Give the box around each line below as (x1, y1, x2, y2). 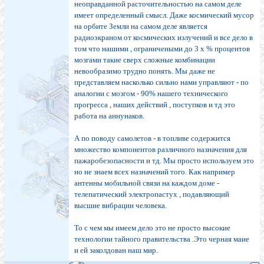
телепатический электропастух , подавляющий (74, 190, 229, 199)
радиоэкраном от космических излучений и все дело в (74, 33, 253, 42)
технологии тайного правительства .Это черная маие (74, 235, 249, 244)
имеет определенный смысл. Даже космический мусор (74, 11, 254, 20)
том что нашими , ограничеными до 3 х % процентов (74, 44, 250, 54)
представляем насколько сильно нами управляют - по (74, 78, 249, 87)
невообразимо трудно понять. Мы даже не (74, 67, 215, 76)
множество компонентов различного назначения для (74, 145, 247, 154)
